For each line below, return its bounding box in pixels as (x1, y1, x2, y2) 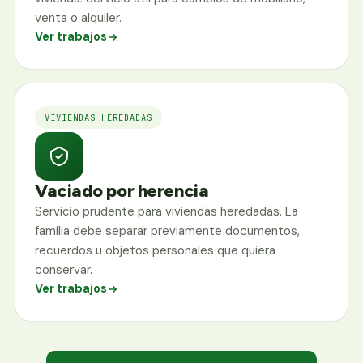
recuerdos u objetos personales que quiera (35, 242, 275, 258)
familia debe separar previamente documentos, (35, 223, 300, 239)
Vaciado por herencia (35, 180, 209, 202)
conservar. (35, 262, 92, 278)
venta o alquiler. (35, 10, 122, 26)
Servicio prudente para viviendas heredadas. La (35, 203, 298, 220)
